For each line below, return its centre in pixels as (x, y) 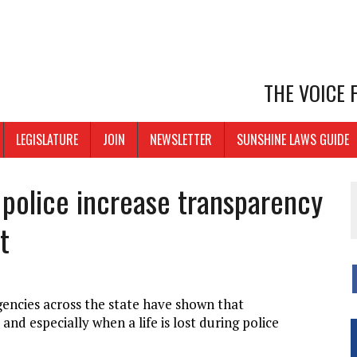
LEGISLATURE (47, 140)
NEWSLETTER (181, 140)
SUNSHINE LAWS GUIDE (293, 140)
